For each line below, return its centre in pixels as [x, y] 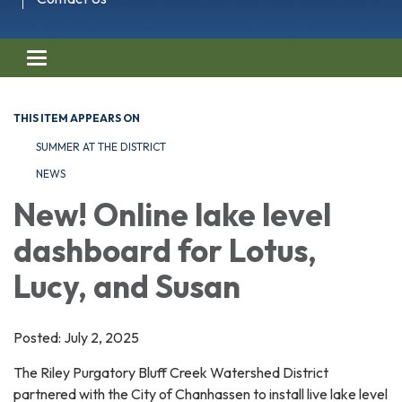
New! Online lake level [172, 214]
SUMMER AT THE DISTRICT [101, 146]
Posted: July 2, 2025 [76, 337]
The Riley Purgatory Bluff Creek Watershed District [171, 372]
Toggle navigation [91, 60]
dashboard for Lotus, [165, 250]
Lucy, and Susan [127, 286]
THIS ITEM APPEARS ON [77, 118]
